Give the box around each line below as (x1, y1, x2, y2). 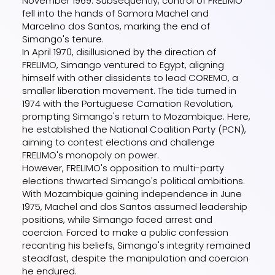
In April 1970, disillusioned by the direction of (22, 45, 217, 58)
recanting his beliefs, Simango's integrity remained (22, 238, 251, 252)
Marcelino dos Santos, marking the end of (22, 19, 211, 33)
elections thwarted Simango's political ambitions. (22, 174, 246, 187)
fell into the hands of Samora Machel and (22, 6, 209, 20)
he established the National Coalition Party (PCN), (22, 122, 247, 136)
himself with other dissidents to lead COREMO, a (22, 71, 239, 84)
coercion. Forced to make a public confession (22, 225, 229, 239)
